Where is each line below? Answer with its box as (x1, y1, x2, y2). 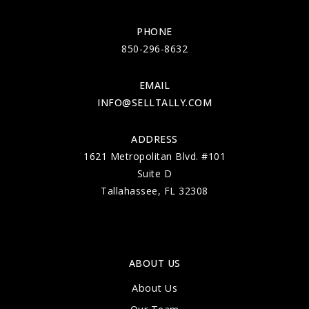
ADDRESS (131, 132, 178, 146)
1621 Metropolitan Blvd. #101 (83, 149, 226, 163)
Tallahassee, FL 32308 (101, 183, 208, 197)
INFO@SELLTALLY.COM (97, 95, 212, 109)
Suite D (137, 166, 172, 180)
